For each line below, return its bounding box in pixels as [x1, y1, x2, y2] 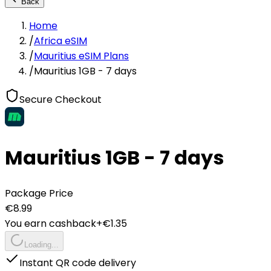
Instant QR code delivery [19, 255, 136, 270]
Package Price [5, 186, 73, 200]
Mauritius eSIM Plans [34, 49, 129, 63]
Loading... [24, 240, 59, 249]
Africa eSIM [34, 34, 87, 48]
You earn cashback [5, 216, 96, 230]
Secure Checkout [19, 93, 102, 106]
